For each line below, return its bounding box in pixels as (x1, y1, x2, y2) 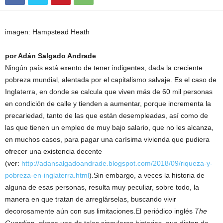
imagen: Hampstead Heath (5, 28, 90, 36)
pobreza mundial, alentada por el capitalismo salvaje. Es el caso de (5, 76, 217, 84)
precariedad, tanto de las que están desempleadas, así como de (5, 111, 208, 119)
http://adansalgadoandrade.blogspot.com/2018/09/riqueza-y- (21, 159, 213, 167)
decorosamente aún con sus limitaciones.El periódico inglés (5, 207, 195, 215)
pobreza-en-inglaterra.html (5, 171, 89, 179)
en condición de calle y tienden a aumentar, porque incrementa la (5, 100, 211, 108)
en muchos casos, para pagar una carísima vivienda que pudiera (5, 135, 210, 143)
